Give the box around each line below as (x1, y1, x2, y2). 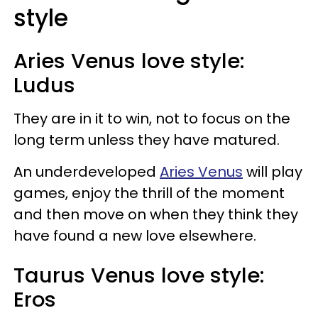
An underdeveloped (13, 161, 160, 182)
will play (243, 161, 302, 182)
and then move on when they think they (13, 204, 298, 224)
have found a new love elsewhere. (13, 225, 256, 246)
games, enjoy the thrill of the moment (13, 182, 285, 203)
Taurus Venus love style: (13, 261, 265, 290)
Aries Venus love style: (13, 46, 245, 75)
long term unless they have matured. (13, 129, 280, 150)
